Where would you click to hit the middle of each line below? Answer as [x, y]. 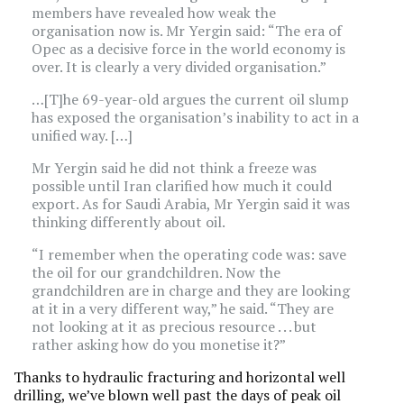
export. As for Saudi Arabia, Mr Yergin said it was [191, 204]
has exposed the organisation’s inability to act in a [195, 117]
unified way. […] [82, 135]
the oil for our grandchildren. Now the [156, 272]
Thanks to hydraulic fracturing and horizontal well [179, 377]
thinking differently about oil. [129, 222]
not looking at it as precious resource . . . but [174, 326]
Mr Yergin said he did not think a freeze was [174, 168]
